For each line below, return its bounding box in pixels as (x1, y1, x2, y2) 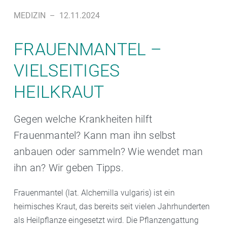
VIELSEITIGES (14, 60, 120, 81)
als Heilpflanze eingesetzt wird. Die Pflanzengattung (14, 215, 199, 225)
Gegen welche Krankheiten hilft (14, 113, 152, 126)
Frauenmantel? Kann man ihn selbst (14, 129, 176, 142)
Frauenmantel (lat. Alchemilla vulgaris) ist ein (14, 188, 175, 198)
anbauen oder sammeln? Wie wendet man (14, 145, 203, 158)
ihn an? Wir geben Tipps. (14, 162, 124, 174)
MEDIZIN (14, 11, 46, 21)
